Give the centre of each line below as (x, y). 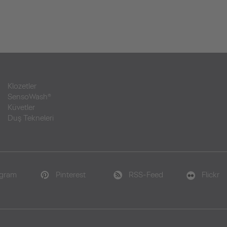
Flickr (211, 175)
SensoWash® (29, 97)
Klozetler (22, 86)
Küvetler (21, 107)
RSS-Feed (146, 175)
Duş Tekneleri (31, 118)
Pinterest (70, 175)
